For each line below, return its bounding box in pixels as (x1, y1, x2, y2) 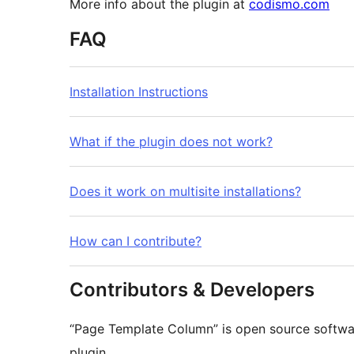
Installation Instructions (70, 84, 208, 100)
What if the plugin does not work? (70, 134, 273, 150)
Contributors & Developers (70, 278, 314, 302)
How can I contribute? (70, 233, 201, 250)
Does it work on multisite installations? (70, 183, 301, 200)
